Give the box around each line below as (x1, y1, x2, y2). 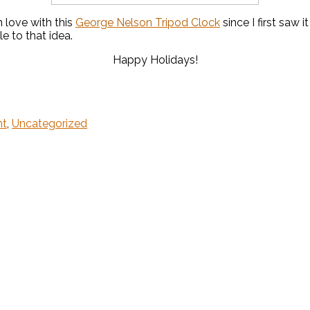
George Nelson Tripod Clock (75, 16, 220, 30)
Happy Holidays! (112, 53, 198, 67)
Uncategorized (12, 117, 87, 131)
